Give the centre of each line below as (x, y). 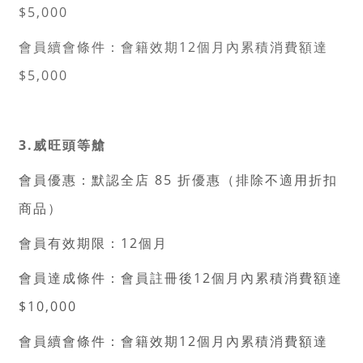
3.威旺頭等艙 (62, 145)
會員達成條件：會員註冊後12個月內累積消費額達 (181, 278)
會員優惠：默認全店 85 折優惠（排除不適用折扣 (178, 180)
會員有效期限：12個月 (93, 243)
